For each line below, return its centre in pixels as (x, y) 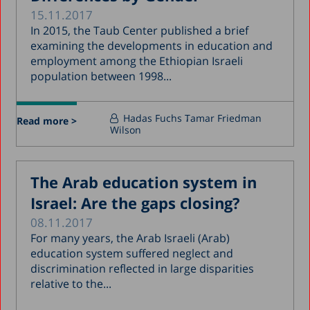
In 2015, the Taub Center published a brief (140, 30)
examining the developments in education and (152, 45)
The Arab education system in (144, 182)
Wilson (126, 129)
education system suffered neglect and (132, 253)
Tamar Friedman (224, 118)
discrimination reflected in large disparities (143, 268)
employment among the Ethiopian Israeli (137, 61)
